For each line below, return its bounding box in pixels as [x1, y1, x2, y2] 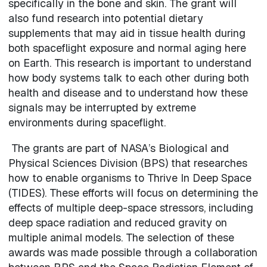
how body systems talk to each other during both [8, 70, 249, 85]
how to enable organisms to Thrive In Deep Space [8, 170, 252, 185]
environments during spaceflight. [8, 115, 166, 129]
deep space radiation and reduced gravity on [8, 215, 227, 229]
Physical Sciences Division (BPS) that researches [8, 156, 247, 170]
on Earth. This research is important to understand [8, 55, 252, 70]
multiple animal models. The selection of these [8, 230, 234, 244]
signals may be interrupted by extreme [8, 100, 196, 114]
